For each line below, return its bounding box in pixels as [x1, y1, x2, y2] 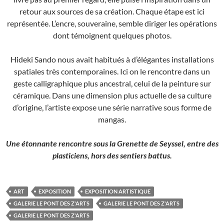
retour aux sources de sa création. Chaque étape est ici [19, 6, 204, 16]
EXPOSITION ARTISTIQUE [85, 188, 150, 195]
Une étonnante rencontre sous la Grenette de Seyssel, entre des [5, 138, 218, 148]
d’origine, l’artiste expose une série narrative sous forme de [12, 102, 211, 112]
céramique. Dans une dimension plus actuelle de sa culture [12, 90, 211, 100]
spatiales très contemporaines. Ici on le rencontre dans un [14, 66, 210, 76]
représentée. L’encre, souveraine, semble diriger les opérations [7, 18, 217, 28]
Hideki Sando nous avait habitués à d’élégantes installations [10, 54, 214, 64]
